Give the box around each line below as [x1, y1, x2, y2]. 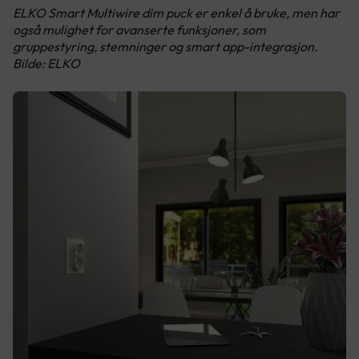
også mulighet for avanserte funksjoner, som [13, 21, 266, 38]
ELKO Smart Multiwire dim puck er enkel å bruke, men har [13, 4, 340, 21]
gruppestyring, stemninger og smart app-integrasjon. [13, 38, 318, 54]
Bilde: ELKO [13, 54, 80, 71]
